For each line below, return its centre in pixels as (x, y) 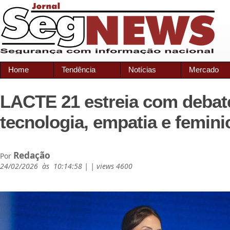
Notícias (142, 70)
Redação (32, 155)
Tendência (79, 70)
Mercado (204, 70)
